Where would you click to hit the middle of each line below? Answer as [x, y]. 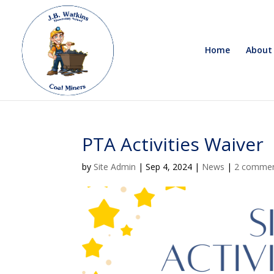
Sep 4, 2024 [169, 167]
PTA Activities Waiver [173, 144]
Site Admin [115, 167]
